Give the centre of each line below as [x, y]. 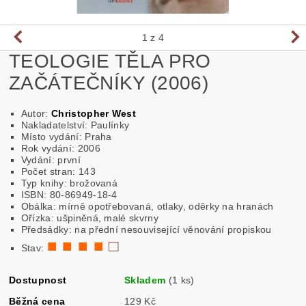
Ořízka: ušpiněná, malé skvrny [89, 218]
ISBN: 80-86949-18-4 [69, 194]
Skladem [147, 280]
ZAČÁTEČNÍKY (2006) [109, 83]
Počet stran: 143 [58, 171]
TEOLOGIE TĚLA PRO [110, 61]
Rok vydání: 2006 [60, 148]
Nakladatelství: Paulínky [75, 125]
